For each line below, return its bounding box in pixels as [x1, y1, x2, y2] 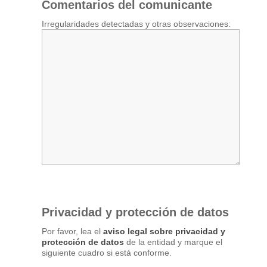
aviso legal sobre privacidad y [103, 226, 226, 236]
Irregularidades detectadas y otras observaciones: [42, 18, 231, 29]
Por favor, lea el [42, 226, 104, 236]
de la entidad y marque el [124, 237, 223, 247]
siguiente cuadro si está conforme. [42, 247, 172, 257]
